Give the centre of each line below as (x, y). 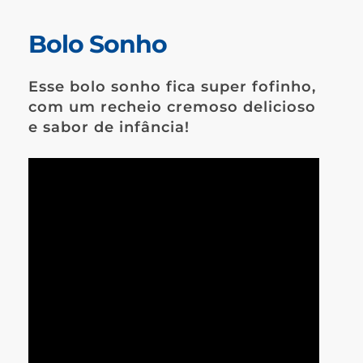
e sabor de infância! (109, 128)
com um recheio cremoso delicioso (172, 107)
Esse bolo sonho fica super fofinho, (172, 87)
